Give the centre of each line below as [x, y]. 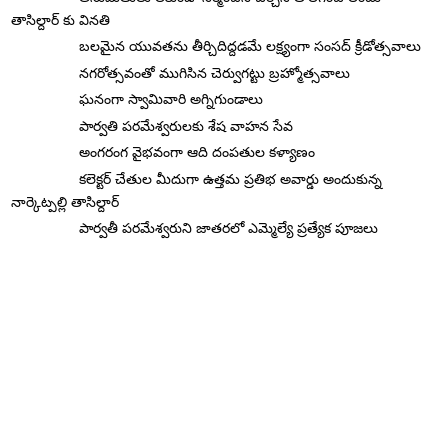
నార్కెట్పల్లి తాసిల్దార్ [65, 201]
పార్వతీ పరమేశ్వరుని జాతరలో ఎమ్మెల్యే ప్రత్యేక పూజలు [229, 228]
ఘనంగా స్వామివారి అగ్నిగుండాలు [171, 99]
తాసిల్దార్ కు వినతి [61, 19]
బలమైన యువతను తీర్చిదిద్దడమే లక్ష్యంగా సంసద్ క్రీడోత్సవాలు [250, 46]
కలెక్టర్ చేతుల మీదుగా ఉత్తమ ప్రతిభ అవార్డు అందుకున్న [231, 178]
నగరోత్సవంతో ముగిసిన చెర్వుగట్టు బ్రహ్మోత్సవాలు [215, 72]
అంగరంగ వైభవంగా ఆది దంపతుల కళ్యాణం [197, 152]
